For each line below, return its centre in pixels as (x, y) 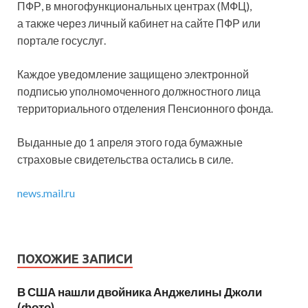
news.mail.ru (46, 193)
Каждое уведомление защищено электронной (133, 74)
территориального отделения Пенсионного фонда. (145, 109)
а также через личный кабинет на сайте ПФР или (139, 23)
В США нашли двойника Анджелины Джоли (140, 292)
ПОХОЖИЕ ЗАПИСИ (75, 259)
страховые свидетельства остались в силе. (125, 159)
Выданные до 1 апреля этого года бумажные (130, 142)
